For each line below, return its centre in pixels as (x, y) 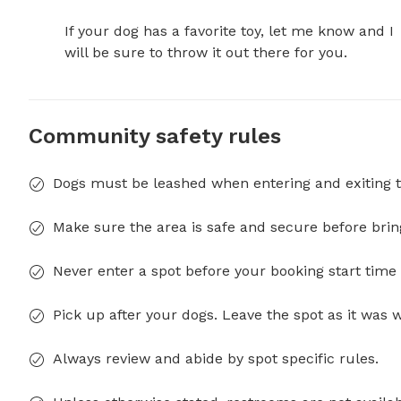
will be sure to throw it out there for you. (206, 53)
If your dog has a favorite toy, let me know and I (229, 31)
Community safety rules (155, 137)
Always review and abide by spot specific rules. (216, 359)
